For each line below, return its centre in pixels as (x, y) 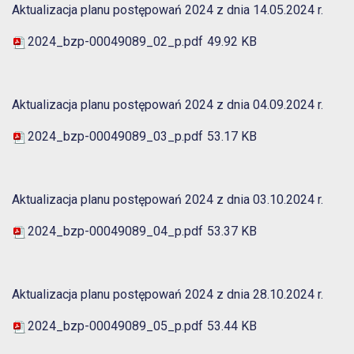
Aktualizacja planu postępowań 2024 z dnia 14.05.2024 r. (168, 10)
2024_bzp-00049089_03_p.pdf (115, 137)
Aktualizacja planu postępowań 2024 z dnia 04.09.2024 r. (168, 105)
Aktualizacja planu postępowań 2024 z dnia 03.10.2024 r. (168, 200)
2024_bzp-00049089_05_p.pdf (115, 326)
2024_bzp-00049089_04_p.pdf (115, 232)
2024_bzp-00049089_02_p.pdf (115, 42)
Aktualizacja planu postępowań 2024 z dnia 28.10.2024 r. (168, 295)
